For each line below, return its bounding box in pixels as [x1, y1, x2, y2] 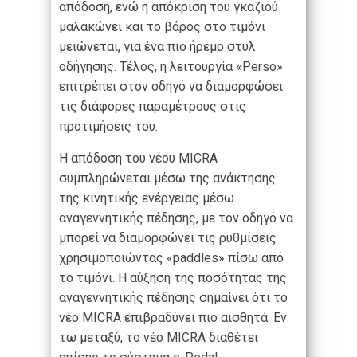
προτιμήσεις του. [59, 119, 158, 135]
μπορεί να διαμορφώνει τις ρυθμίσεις [59, 230, 277, 246]
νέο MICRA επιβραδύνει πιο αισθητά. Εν [59, 310, 287, 326]
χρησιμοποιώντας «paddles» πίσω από [59, 250, 284, 266]
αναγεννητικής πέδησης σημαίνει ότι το [59, 290, 288, 306]
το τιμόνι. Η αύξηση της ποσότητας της [59, 270, 287, 286]
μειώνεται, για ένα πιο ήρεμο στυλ [59, 39, 256, 55]
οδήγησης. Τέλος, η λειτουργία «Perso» [59, 59, 283, 75]
